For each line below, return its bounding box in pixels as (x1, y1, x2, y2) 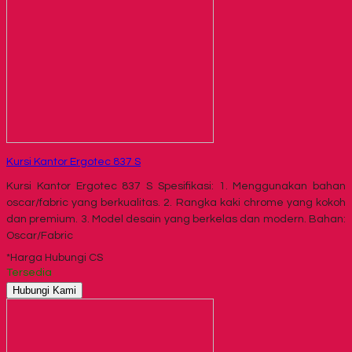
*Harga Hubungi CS (6, 251, 103, 263)
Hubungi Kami (13, 284, 76, 296)
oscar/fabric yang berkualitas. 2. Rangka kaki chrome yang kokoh (6, 196, 346, 208)
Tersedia (6, 266, 52, 278)
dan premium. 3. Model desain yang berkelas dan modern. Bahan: (6, 213, 346, 225)
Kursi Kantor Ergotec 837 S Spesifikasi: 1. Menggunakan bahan (6, 180, 346, 192)
